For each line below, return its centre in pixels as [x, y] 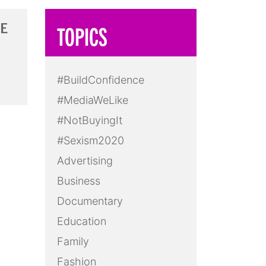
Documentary [90, 201]
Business [79, 181]
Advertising [85, 161]
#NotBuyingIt [90, 121]
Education [82, 221]
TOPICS [82, 36]
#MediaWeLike [93, 100]
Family [73, 242]
